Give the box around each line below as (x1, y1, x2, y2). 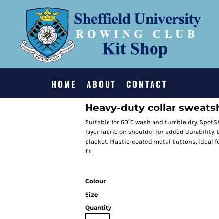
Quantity (85, 204, 111, 211)
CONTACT (126, 78, 168, 90)
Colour (85, 177, 106, 185)
